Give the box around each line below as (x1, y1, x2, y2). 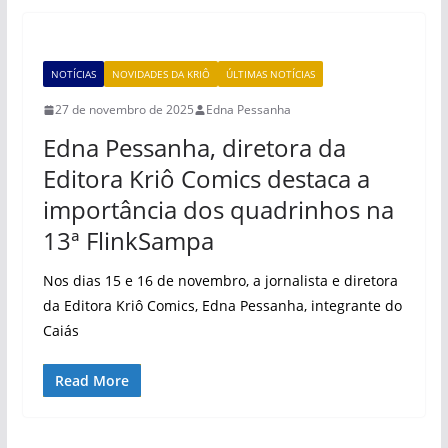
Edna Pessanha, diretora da (42, 131, 346, 164)
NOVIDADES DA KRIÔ (111, 67, 210, 81)
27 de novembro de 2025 (54, 101, 194, 118)
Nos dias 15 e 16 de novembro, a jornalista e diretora (42, 271, 398, 290)
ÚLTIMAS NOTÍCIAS (225, 67, 315, 81)
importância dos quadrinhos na (42, 193, 394, 226)
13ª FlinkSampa (42, 224, 214, 257)
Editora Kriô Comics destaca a (42, 162, 370, 195)
